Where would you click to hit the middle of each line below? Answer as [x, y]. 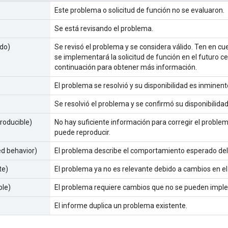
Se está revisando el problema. [104, 28]
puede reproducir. [82, 132]
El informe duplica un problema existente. [121, 205]
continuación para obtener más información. [126, 67]
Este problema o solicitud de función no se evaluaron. [139, 10]
